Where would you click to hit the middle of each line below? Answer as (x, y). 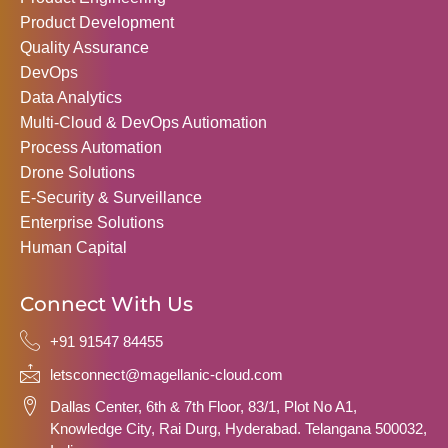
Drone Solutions (77, 172)
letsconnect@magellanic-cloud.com (166, 374)
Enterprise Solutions (92, 222)
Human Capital (73, 247)
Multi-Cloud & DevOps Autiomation (143, 122)
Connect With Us (106, 304)
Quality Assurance (84, 47)
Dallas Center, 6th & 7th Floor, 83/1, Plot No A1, (203, 406)
